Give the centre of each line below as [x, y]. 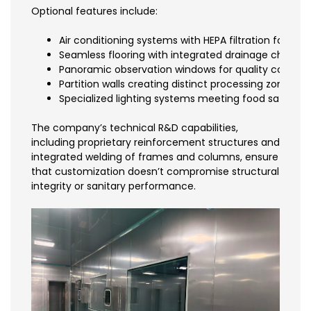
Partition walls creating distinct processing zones [177, 84]
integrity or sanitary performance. [114, 186]
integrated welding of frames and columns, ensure [155, 157]
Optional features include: [94, 11]
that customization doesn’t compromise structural [155, 171]
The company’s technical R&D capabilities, [135, 127]
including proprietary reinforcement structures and [155, 142]
